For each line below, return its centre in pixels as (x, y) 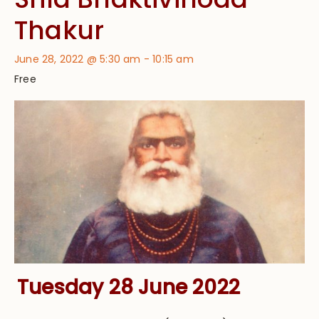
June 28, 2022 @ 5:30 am (78, 59)
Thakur (59, 30)
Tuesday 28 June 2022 (128, 288)
